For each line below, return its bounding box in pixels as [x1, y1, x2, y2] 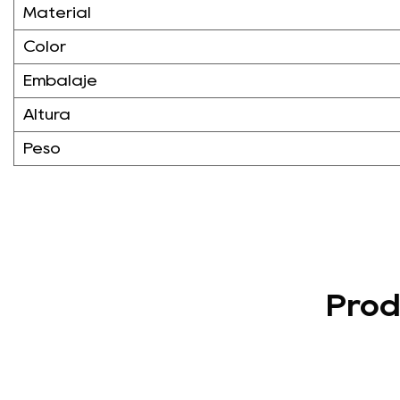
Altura [23, 107, 71, 121]
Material [23, 5, 91, 20]
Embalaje [23, 73, 97, 87]
